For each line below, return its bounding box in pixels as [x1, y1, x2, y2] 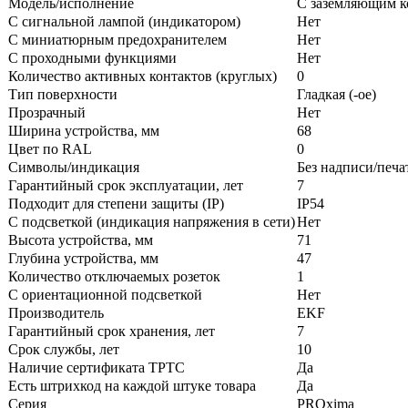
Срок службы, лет [8, 341, 119, 357]
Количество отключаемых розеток [8, 268, 220, 284]
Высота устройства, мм [8, 231, 153, 248]
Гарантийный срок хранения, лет [8, 322, 215, 339]
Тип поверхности [8, 86, 117, 102]
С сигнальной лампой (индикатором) [8, 13, 240, 29]
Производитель [8, 304, 104, 321]
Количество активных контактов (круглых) [8, 67, 277, 84]
